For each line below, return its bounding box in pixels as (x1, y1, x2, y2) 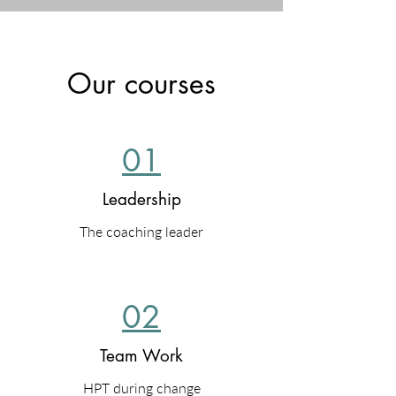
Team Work (100, 345, 183, 367)
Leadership (102, 188, 181, 210)
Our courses (67, 65, 216, 102)
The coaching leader (80, 223, 203, 240)
